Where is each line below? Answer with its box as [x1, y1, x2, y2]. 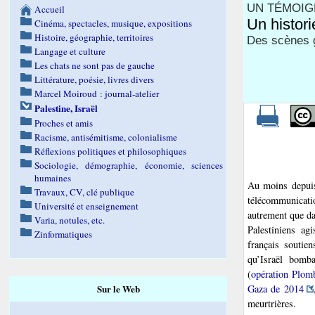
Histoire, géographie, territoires [34, 31, 154, 44]
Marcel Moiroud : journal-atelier [34, 87, 160, 100]
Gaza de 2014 [247, 282, 304, 296]
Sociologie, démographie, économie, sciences [34, 159, 223, 172]
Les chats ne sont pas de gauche [34, 59, 155, 72]
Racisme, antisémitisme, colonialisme [34, 131, 178, 143]
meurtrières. [247, 297, 296, 311]
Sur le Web [96, 282, 140, 297]
